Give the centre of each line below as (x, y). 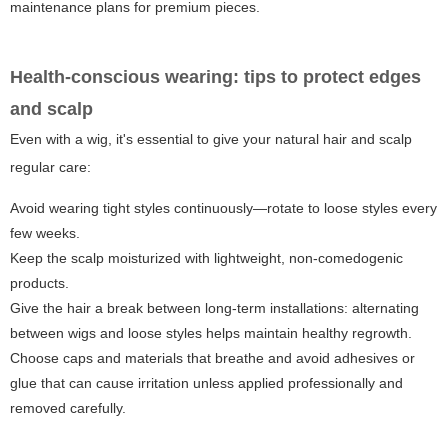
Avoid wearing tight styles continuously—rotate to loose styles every (223, 208)
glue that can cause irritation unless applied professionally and (206, 383)
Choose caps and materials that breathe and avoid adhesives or (212, 358)
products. (39, 283)
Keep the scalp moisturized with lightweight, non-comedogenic (206, 258)
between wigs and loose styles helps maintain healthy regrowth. (211, 333)
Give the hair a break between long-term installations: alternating (214, 308)
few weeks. (45, 233)
